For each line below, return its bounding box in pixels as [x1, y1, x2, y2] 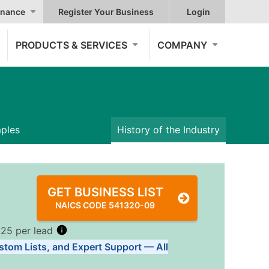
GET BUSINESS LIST [47, 185, 163, 199]
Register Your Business [58, 7, 154, 17]
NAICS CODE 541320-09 [55, 200, 156, 210]
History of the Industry [117, 124, 220, 136]
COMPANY [157, 39, 207, 51]
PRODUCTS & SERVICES [16, 39, 127, 51]
